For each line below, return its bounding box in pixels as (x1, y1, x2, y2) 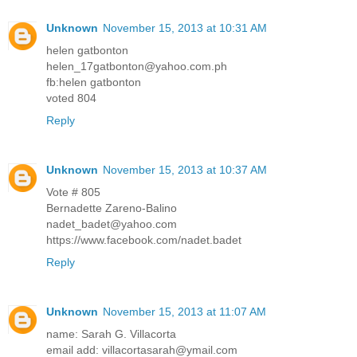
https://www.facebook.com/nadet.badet (46, 233, 241, 246)
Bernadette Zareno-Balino (46, 201, 177, 214)
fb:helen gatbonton (46, 75, 141, 88)
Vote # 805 (46, 185, 100, 198)
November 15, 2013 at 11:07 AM (103, 304, 266, 318)
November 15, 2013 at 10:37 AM (103, 163, 267, 176)
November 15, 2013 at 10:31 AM (103, 21, 267, 34)
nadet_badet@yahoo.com (46, 217, 177, 230)
